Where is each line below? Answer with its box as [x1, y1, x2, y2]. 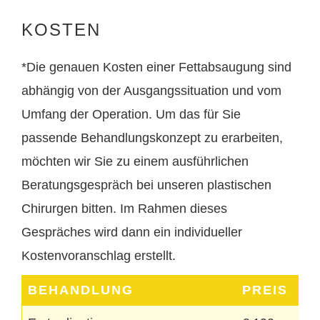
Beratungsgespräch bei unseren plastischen [21, 178, 271, 193]
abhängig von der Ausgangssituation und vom [21, 84, 281, 99]
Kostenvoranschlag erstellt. [21, 249, 176, 264]
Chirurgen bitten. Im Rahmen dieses [21, 201, 227, 216]
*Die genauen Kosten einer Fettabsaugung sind [21, 60, 291, 75]
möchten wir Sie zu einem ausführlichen [21, 154, 249, 169]
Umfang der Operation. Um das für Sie [21, 107, 241, 122]
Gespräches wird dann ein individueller [21, 225, 242, 240]
